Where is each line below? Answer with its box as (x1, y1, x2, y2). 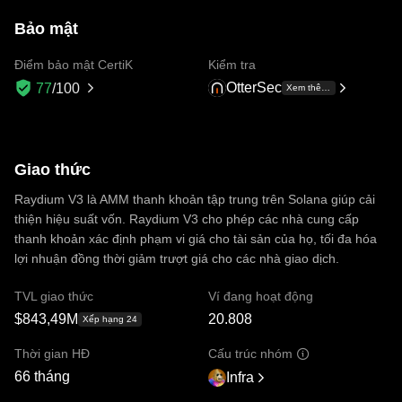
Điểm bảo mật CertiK (14, 57, 133, 72)
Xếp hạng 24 (83, 313, 137, 324)
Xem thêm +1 (286, 83, 342, 92)
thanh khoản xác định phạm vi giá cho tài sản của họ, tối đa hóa (14, 231, 377, 246)
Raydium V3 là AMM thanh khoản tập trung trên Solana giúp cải (14, 191, 375, 206)
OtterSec (226, 80, 282, 95)
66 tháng (14, 368, 70, 384)
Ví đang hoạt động (208, 288, 313, 303)
